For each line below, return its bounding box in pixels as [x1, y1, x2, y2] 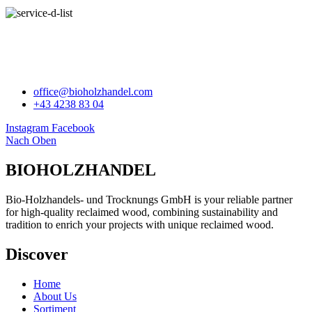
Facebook [52, 122, 95, 134]
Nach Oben [6, 134, 56, 147]
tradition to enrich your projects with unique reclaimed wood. [6, 218, 274, 231]
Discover [6, 244, 68, 263]
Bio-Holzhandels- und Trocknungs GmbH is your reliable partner [6, 193, 292, 205]
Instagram [6, 122, 49, 134]
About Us [33, 290, 77, 302]
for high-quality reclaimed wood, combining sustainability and [6, 205, 278, 218]
